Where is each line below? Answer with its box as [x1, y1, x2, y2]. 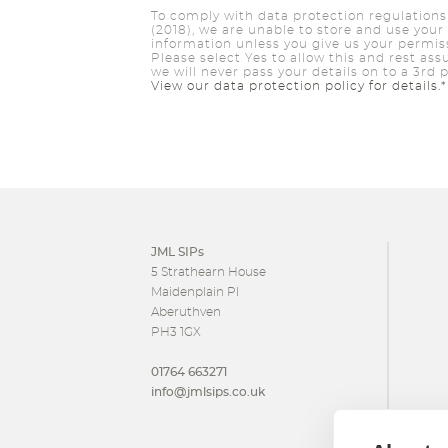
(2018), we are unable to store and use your [150, 23, 444, 36]
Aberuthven [150, 305, 221, 318]
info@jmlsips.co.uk [150, 385, 265, 398]
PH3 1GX [150, 325, 201, 338]
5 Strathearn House [150, 265, 266, 278]
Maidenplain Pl [150, 285, 239, 298]
